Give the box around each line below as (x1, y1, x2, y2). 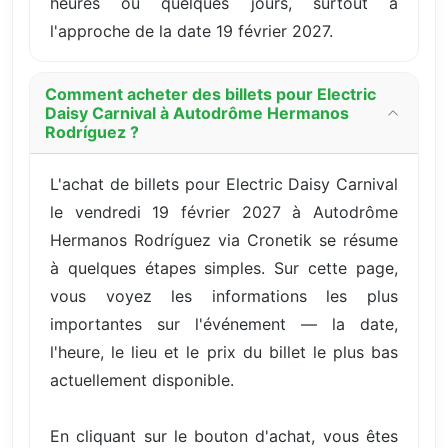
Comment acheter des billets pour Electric (45, 83, 376, 104)
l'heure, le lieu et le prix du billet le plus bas (50, 341, 398, 362)
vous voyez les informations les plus (50, 285, 398, 306)
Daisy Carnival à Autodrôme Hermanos (45, 102, 349, 123)
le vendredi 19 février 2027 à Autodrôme (50, 201, 398, 222)
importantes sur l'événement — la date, (50, 313, 398, 334)
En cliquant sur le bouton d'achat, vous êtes (50, 425, 398, 446)
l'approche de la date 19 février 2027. (50, 20, 333, 41)
